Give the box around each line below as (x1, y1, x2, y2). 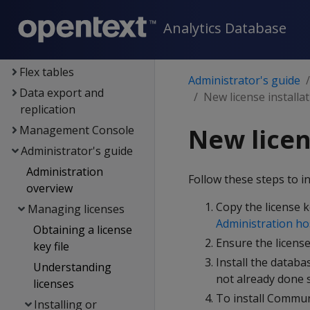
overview (26, 181, 73, 196)
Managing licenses (27, 201, 125, 217)
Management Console (19, 122, 134, 138)
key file (33, 239, 69, 254)
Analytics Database (163, 19, 286, 38)
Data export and (19, 85, 104, 100)
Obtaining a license (33, 222, 132, 237)
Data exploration (19, 2, 107, 17)
